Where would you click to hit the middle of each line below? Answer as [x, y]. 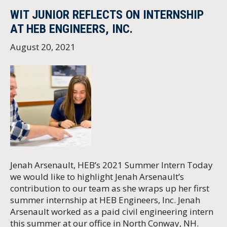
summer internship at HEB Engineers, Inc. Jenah [105, 200]
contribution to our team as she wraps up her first [110, 188]
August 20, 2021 [43, 47]
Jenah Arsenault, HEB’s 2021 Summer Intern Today [111, 165]
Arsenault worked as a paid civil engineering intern [112, 212]
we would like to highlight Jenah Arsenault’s [97, 177]
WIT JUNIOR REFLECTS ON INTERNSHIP [107, 15]
